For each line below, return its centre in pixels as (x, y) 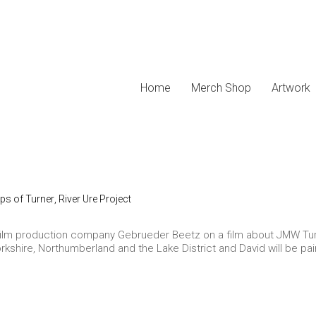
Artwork (291, 88)
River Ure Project (95, 199)
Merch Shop (221, 88)
